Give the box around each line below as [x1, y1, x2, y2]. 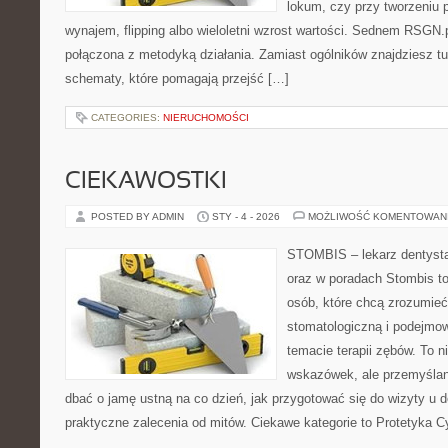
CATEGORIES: [91, 112, 163, 123]
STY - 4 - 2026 [212, 211, 280, 222]
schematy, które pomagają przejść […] [65, 71, 289, 86]
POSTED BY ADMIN [91, 211, 187, 222]
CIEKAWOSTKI [65, 171, 227, 193]
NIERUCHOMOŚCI [163, 112, 249, 123]
